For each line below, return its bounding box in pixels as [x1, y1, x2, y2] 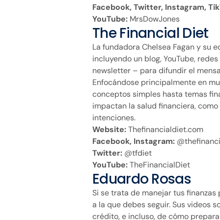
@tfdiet [122, 147, 152, 158]
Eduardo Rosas [92, 169, 191, 189]
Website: [92, 124, 126, 135]
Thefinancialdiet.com [126, 124, 203, 135]
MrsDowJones [128, 13, 180, 24]
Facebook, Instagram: [92, 136, 175, 146]
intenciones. [92, 112, 136, 123]
